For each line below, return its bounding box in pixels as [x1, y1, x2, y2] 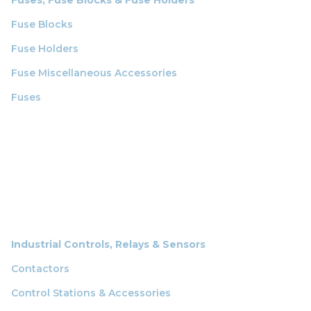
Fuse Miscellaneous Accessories [11, 66, 177, 79]
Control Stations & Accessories [11, 286, 171, 299]
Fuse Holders [11, 42, 78, 55]
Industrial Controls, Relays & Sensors [11, 237, 205, 251]
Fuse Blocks [11, 17, 73, 31]
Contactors [11, 262, 69, 275]
